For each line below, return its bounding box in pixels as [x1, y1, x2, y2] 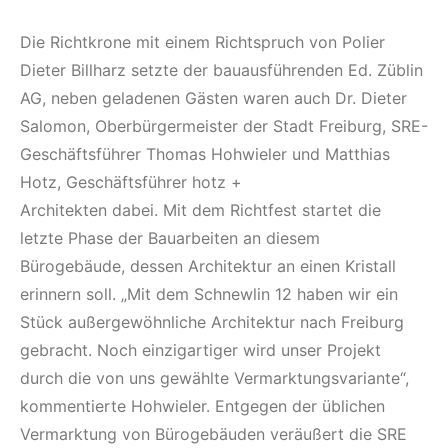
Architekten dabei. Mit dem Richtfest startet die [20, 199, 381, 220]
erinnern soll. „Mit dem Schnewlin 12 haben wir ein [20, 283, 398, 304]
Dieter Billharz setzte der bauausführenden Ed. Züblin [20, 59, 423, 80]
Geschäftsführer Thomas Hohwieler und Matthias [20, 143, 390, 164]
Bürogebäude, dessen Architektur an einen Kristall [20, 255, 396, 276]
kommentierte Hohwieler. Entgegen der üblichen [20, 395, 385, 416]
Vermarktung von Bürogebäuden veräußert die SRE [20, 423, 407, 444]
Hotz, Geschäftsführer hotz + [20, 171, 242, 192]
